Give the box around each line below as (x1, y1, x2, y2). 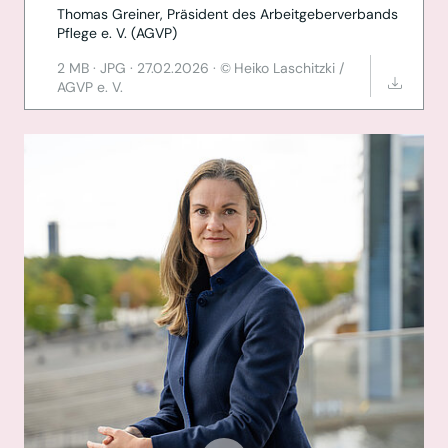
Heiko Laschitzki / (234, 59, 344, 78)
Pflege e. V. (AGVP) (57, 24, 177, 43)
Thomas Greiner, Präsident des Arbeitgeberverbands (57, 5, 398, 24)
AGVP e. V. (57, 78, 123, 97)
